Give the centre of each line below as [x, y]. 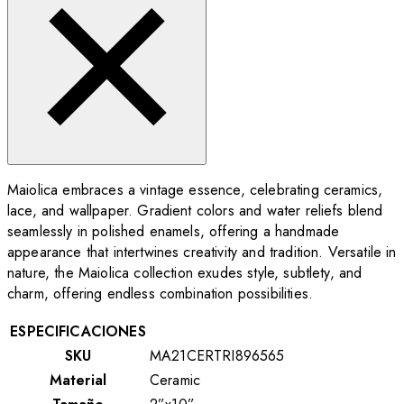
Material [78, 380]
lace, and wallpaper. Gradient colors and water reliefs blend [195, 210]
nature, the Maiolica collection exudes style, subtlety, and [185, 272]
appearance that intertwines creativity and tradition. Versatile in [202, 252]
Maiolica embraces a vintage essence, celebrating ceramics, [195, 189]
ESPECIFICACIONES [78, 331]
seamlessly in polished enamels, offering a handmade [174, 231]
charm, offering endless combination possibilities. [161, 293]
